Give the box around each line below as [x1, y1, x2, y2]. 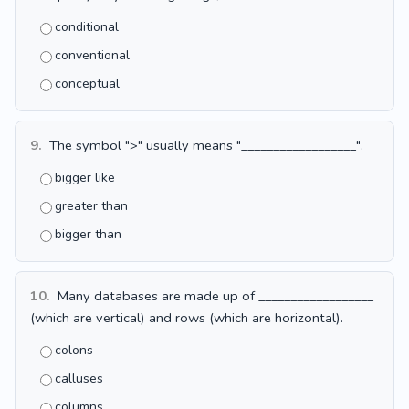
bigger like [55, 169, 115, 186]
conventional [55, 47, 130, 64]
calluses [55, 370, 103, 387]
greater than [55, 197, 128, 215]
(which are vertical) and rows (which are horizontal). [30, 309, 343, 327]
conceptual [55, 75, 120, 92]
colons [55, 341, 93, 359]
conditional [55, 18, 119, 36]
